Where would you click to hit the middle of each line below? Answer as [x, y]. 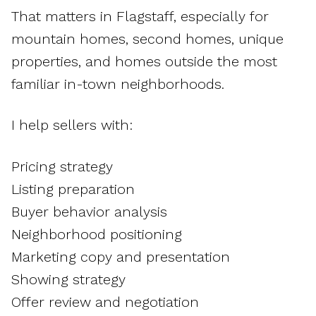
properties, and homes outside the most [144, 61]
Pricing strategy [62, 166]
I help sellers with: [72, 125]
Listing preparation [73, 189]
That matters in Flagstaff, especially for [140, 16]
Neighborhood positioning [97, 234]
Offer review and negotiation [105, 302]
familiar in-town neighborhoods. [118, 84]
